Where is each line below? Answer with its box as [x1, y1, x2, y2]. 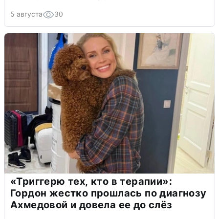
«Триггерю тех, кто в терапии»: [10, 175, 172, 187]
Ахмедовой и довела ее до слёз [10, 198, 173, 211]
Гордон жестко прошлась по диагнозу [10, 187, 207, 199]
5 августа [10, 9, 43, 18]
